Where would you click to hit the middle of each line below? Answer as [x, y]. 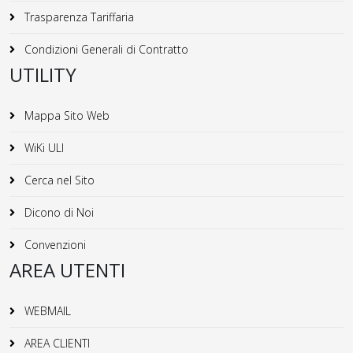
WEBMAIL [46, 310]
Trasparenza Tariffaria [78, 17]
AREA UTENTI [67, 269]
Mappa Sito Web [65, 115]
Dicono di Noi [58, 212]
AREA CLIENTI [56, 343]
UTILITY [43, 74]
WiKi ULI [43, 147]
